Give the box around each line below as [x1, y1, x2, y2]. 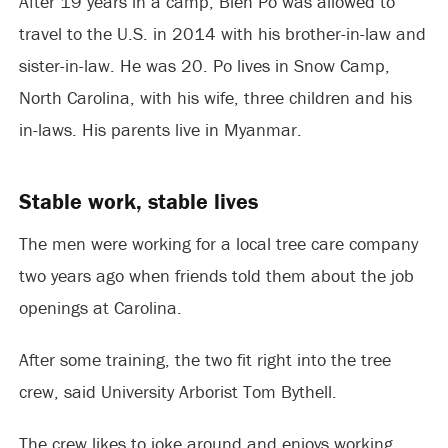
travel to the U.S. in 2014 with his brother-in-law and [18, 22, 426, 46]
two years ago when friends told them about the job [18, 264, 414, 288]
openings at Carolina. [18, 296, 182, 320]
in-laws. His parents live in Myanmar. [18, 118, 302, 142]
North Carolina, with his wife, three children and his [18, 86, 412, 110]
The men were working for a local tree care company [18, 232, 418, 256]
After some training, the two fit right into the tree [18, 348, 391, 372]
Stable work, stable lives [18, 188, 258, 216]
